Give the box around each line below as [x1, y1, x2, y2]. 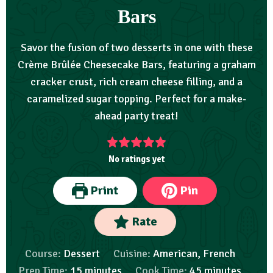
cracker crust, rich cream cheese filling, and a [30, 75, 243, 89]
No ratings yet [108, 154, 165, 165]
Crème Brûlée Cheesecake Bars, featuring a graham [17, 58, 256, 72]
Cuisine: [113, 247, 153, 261]
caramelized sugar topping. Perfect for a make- [27, 92, 246, 106]
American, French [152, 247, 235, 261]
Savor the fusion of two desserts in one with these [20, 41, 253, 55]
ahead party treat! [94, 109, 179, 123]
